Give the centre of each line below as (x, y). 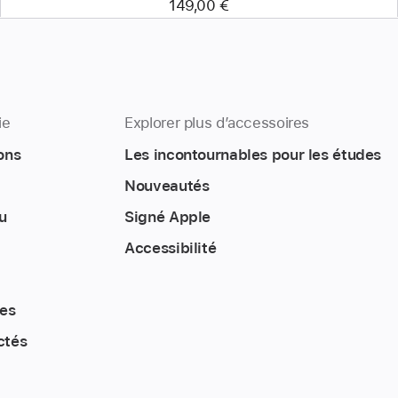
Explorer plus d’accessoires (217, 122)
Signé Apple (168, 216)
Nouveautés (167, 185)
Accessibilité (171, 247)
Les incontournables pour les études (253, 154)
